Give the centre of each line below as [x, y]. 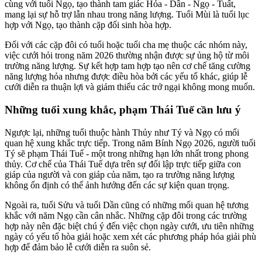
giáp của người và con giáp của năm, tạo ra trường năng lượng [120, 174]
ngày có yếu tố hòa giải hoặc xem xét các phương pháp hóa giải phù [130, 236]
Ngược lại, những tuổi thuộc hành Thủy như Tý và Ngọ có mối [122, 132]
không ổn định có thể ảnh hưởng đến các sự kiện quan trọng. [117, 185]
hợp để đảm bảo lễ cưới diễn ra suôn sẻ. [78, 247]
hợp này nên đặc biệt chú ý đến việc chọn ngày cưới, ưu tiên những [129, 226]
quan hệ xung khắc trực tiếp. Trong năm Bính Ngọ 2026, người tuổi [130, 143]
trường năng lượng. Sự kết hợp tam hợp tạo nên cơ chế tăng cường [127, 66]
